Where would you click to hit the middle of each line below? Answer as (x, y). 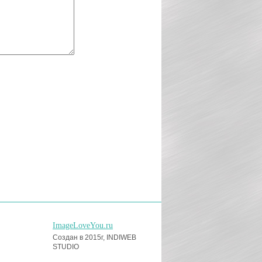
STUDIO (66, 247)
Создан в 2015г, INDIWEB (94, 237)
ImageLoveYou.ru (83, 225)
